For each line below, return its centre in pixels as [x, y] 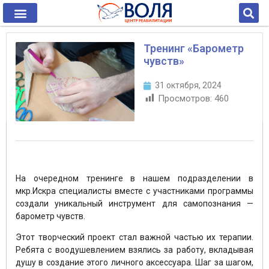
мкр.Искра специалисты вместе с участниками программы [134, 191]
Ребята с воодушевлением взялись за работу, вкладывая [134, 250]
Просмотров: [185, 98]
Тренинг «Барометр [194, 48]
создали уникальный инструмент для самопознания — [134, 204]
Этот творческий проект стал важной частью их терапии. [134, 237]
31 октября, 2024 [188, 85]
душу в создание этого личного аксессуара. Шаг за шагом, [134, 263]
